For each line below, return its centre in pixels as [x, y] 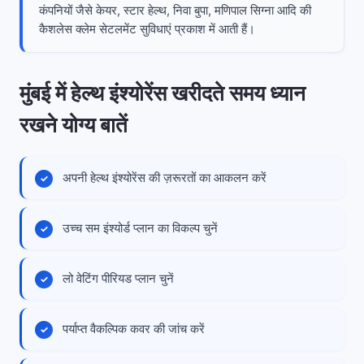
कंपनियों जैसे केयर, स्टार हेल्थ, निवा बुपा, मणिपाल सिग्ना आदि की [175, 11]
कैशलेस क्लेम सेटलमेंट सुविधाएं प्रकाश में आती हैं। [147, 29]
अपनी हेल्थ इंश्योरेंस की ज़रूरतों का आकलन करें [165, 178]
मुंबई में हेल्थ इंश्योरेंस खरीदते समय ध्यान [162, 93]
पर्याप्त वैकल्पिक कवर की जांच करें [134, 329]
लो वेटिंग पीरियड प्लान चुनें [118, 278]
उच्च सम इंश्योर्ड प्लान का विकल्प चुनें [140, 228]
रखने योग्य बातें [74, 125]
